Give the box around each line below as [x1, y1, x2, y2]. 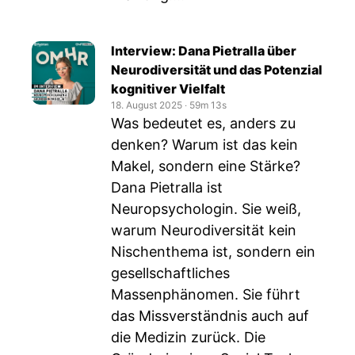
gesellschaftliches [111, 265, 230, 281]
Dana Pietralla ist [111, 179, 223, 196]
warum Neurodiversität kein [111, 222, 296, 239]
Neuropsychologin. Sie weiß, [111, 200, 301, 217]
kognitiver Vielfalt [111, 81, 225, 97]
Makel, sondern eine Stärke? [111, 158, 300, 174]
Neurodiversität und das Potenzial [111, 62, 323, 78]
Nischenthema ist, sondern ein [111, 243, 315, 260]
